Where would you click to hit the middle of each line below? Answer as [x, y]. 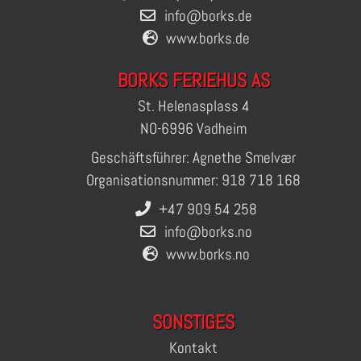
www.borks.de [208, 38]
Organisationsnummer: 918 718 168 [193, 180]
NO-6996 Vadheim [193, 129]
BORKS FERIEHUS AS [193, 80]
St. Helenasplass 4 [193, 106]
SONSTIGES [193, 322]
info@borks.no [208, 232]
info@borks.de [208, 16]
